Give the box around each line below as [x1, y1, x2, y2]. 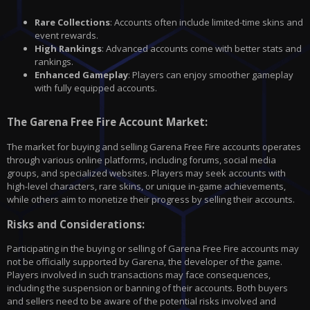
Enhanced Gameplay [35, 69, 128, 82]
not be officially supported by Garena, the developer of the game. [7, 255, 282, 268]
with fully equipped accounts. [35, 82, 157, 95]
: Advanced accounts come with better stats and [102, 42, 302, 55]
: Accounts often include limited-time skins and [110, 16, 303, 29]
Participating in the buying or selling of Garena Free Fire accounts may [7, 242, 299, 255]
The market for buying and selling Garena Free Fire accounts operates [7, 140, 301, 153]
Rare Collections [35, 16, 110, 29]
